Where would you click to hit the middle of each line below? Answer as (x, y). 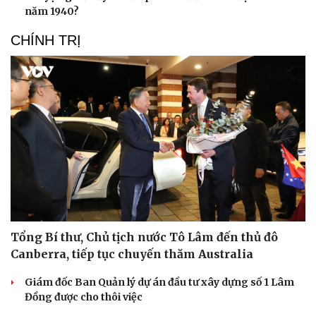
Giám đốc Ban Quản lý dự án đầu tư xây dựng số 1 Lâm (159, 282)
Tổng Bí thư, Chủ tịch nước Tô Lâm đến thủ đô (144, 237)
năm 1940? (52, 11)
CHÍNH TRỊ (46, 40)
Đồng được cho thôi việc (84, 297)
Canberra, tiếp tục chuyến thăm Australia (132, 254)
